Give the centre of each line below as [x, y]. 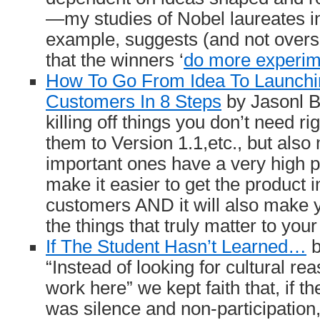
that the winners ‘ [115, 60]
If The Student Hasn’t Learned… [176, 246]
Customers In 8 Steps [134, 101]
